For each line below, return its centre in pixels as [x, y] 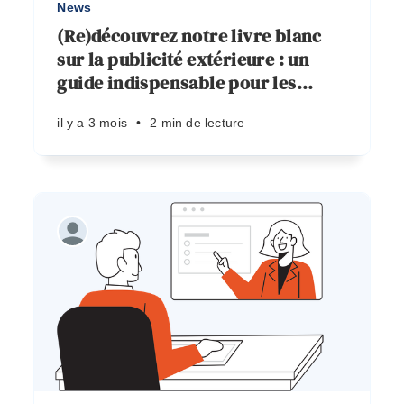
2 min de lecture [197, 123]
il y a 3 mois [92, 123]
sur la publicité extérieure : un [184, 60]
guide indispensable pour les [177, 83]
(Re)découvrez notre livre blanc [189, 36]
